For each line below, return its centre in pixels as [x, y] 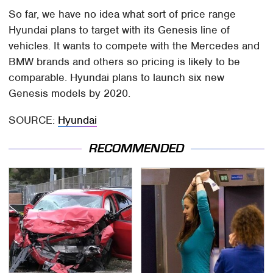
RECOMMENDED [136, 149]
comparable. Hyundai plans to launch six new [117, 77]
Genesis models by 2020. [70, 93]
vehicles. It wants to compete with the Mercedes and [134, 45]
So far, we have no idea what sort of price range [122, 14]
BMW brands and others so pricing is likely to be [125, 61]
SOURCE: [34, 120]
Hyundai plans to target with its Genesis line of [119, 30]
